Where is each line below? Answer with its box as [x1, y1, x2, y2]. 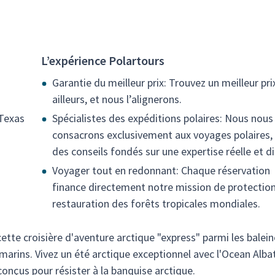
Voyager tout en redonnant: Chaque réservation [52, 163, 270, 177]
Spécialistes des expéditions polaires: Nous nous [52, 111, 273, 125]
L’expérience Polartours [41, 53, 165, 68]
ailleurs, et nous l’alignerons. [52, 92, 182, 106]
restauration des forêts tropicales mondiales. [52, 196, 260, 211]
